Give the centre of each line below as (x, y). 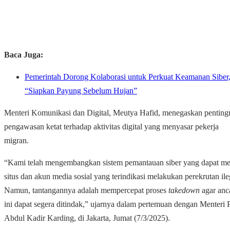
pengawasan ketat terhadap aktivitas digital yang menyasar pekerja (111, 127)
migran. (16, 141)
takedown (184, 190)
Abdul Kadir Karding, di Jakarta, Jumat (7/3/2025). (87, 218)
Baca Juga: (24, 55)
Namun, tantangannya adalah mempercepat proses (86, 190)
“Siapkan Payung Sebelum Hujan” (81, 91)
